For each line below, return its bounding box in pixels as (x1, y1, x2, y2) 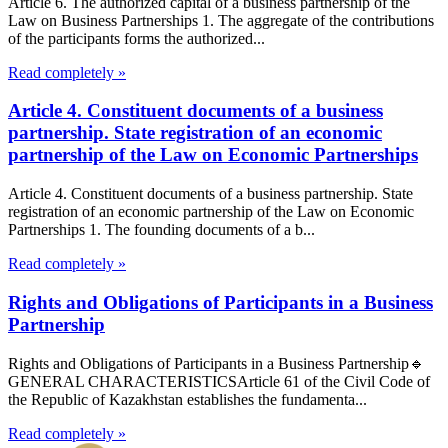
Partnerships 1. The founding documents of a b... (8, 221, 315, 239)
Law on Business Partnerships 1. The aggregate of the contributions (8, 11, 434, 29)
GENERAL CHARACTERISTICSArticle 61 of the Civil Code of (8, 372, 430, 390)
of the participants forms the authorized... (8, 29, 265, 47)
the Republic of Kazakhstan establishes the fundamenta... (8, 390, 367, 408)
